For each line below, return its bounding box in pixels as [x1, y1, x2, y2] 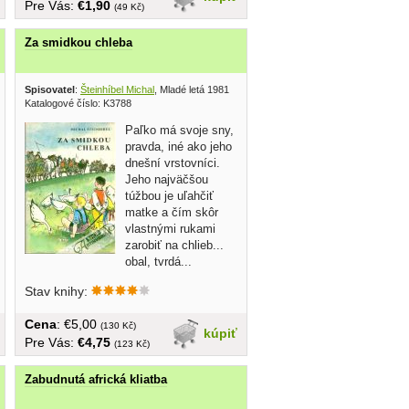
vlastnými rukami [125, 221, 215, 236]
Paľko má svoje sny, [125, 122, 234, 137]
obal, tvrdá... [125, 254, 192, 268]
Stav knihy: [25, 283, 91, 299]
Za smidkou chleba [25, 35, 132, 49]
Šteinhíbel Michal [80, 83, 154, 95]
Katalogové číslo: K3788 [25, 97, 131, 109]
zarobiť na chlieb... [125, 237, 224, 252]
